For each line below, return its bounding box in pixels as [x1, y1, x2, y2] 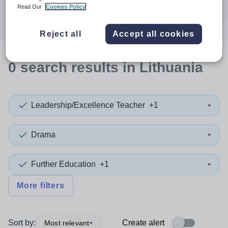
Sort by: [8, 218, 36, 227]
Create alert [122, 218, 164, 227]
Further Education [31, 160, 96, 168]
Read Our [17, 3, 44, 10]
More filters [17, 181, 65, 190]
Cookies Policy [46, 3, 86, 10]
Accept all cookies [112, 29, 195, 38]
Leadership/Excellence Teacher [31, 101, 145, 109]
